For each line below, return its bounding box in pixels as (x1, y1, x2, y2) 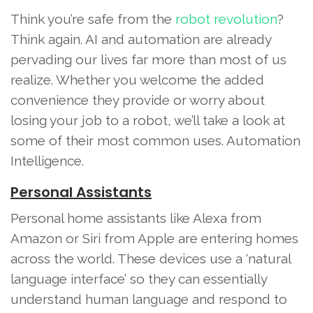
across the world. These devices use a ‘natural (10, 251, 291, 267)
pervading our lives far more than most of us (10, 52, 286, 68)
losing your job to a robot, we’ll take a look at (10, 112, 285, 129)
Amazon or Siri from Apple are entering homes (10, 231, 298, 247)
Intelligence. (10, 153, 84, 169)
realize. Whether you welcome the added (10, 72, 264, 88)
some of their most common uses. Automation (10, 133, 300, 149)
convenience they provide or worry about (10, 92, 265, 108)
